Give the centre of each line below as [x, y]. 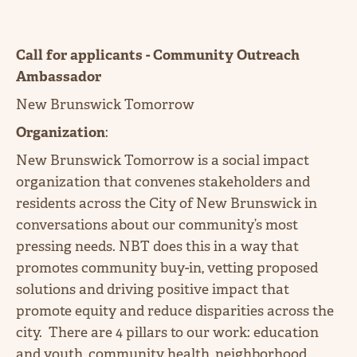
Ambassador [62, 76]
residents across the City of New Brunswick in [167, 203]
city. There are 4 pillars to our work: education [167, 332]
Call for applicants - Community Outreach [158, 55]
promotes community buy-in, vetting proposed [169, 267]
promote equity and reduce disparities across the [175, 310]
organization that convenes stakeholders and [165, 181]
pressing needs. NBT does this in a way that [157, 246]
